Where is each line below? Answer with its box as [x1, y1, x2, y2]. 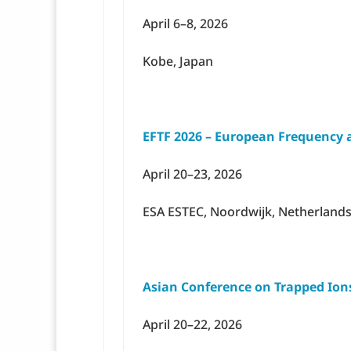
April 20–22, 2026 [143, 316, 242, 334]
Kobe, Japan [143, 52, 213, 71]
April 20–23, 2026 [143, 165, 242, 183]
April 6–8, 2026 [143, 15, 228, 33]
